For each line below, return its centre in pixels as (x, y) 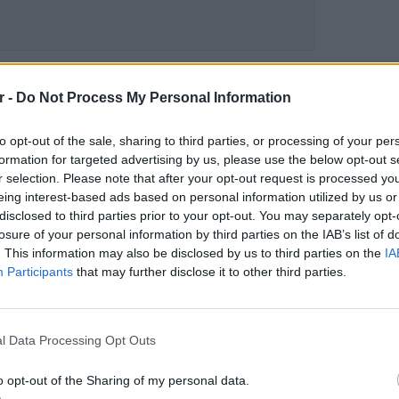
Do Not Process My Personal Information (154, 97)
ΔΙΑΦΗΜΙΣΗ (53, 216)
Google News (90, 79)
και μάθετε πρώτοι (209, 79)
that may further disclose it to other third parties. (210, 271)
